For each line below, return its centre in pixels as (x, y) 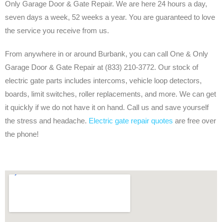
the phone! (22, 134)
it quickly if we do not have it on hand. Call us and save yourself (107, 107)
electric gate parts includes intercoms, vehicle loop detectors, (103, 80)
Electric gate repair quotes (131, 120)
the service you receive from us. (57, 30)
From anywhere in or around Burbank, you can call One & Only (107, 54)
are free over (194, 120)
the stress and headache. (47, 120)
